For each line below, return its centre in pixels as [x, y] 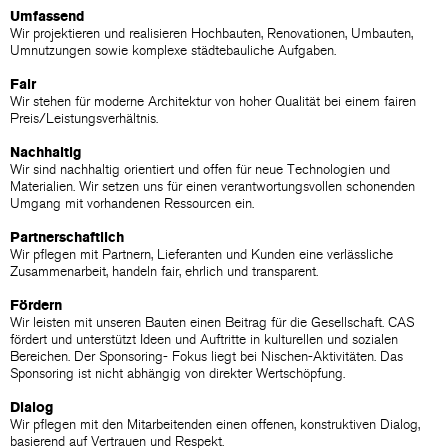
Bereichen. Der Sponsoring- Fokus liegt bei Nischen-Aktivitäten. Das [206, 356]
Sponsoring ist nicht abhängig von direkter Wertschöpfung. [177, 373]
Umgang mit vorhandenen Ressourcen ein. [132, 203]
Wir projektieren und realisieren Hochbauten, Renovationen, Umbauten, [211, 33]
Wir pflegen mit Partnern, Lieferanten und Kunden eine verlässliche [201, 254]
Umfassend [47, 16]
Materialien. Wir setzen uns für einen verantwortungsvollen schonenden [212, 186]
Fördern [36, 305]
